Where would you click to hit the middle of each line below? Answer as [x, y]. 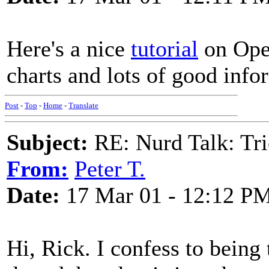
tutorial [165, 49]
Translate [83, 105]
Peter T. [110, 169]
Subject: [47, 142]
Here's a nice [69, 49]
